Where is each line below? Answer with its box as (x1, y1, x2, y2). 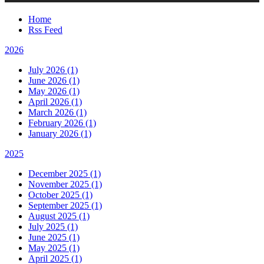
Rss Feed (28, 24, 62, 35)
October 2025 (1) (28, 189, 93, 200)
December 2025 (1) (28, 168, 101, 179)
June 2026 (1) (28, 75, 80, 85)
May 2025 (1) (28, 242, 80, 253)
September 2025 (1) (28, 200, 102, 210)
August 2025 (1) (28, 210, 90, 221)
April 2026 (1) (28, 96, 82, 107)
